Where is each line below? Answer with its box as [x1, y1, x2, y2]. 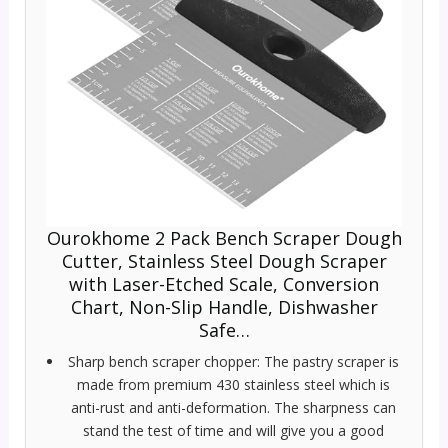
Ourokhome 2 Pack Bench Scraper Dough [46, 226, 402, 251]
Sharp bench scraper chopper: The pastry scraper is [67, 352, 399, 372]
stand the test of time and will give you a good [82, 421, 384, 441]
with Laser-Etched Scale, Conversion [69, 272, 379, 297]
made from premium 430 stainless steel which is [76, 375, 390, 395]
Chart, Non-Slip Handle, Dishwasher [70, 295, 378, 320]
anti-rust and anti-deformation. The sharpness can [70, 398, 396, 418]
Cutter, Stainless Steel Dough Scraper [61, 249, 387, 274]
